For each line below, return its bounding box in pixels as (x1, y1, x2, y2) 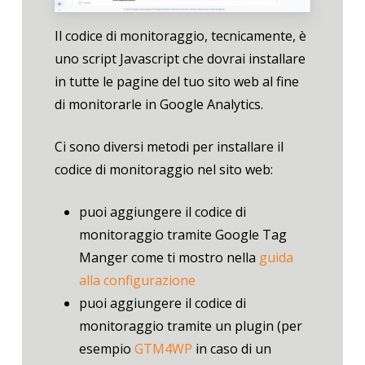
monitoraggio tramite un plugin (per (78, 317, 302, 336)
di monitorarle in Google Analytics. (54, 95, 263, 114)
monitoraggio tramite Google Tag (78, 226, 287, 244)
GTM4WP (134, 340, 192, 358)
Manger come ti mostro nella (78, 248, 259, 267)
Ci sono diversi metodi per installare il (54, 138, 284, 156)
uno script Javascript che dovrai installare (54, 50, 306, 68)
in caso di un (191, 340, 271, 358)
